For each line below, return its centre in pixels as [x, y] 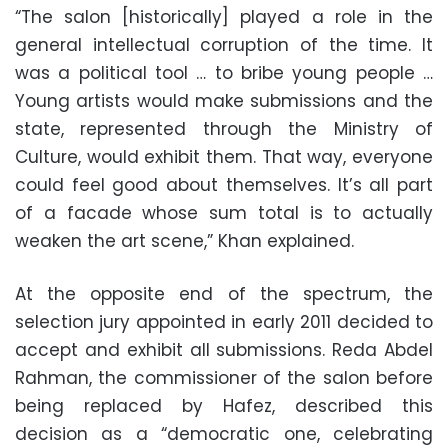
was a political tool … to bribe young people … [224, 72]
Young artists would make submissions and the [224, 100]
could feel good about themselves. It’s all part [224, 184]
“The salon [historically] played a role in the [224, 16]
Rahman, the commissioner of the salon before [224, 377]
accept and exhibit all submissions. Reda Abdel [224, 349]
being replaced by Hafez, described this [224, 405]
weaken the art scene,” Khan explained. [184, 240]
